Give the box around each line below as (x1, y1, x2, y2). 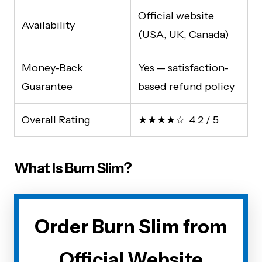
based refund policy (138, 80, 235, 94)
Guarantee (22, 80, 73, 94)
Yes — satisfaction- (138, 61, 229, 75)
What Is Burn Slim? (14, 160, 132, 177)
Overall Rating (22, 113, 91, 127)
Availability (22, 19, 75, 32)
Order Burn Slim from (35, 215, 227, 239)
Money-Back (22, 61, 83, 75)
